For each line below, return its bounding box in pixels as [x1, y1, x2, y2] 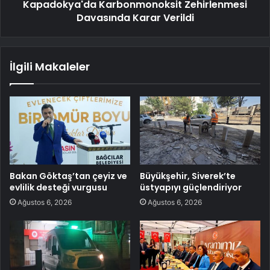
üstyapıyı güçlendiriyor [140, 181, 242, 193]
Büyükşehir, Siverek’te [140, 169, 236, 182]
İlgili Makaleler [10, 59, 90, 75]
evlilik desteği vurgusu [10, 181, 107, 193]
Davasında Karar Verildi [76, 11, 194, 25]
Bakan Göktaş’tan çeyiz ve [10, 169, 127, 182]
